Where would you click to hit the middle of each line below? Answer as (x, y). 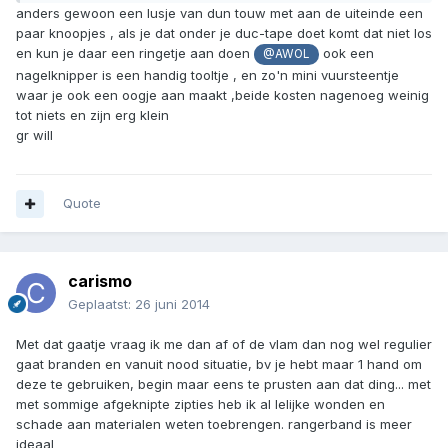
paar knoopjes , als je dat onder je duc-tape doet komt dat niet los (224, 33)
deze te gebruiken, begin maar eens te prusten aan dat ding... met (223, 384)
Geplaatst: (101, 304)
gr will (34, 134)
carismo (100, 281)
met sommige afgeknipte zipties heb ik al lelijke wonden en (200, 404)
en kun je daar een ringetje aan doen (135, 53)
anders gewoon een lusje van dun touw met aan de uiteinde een (219, 13)
